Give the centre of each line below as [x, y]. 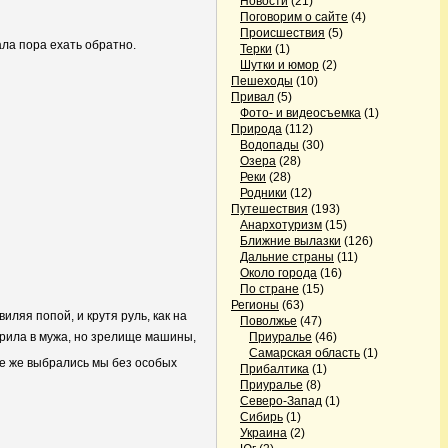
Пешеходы [262, 81]
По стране [269, 289]
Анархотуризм [281, 225]
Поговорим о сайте [294, 17]
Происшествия [282, 33]
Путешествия [269, 209]
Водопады [269, 145]
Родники [263, 193]
